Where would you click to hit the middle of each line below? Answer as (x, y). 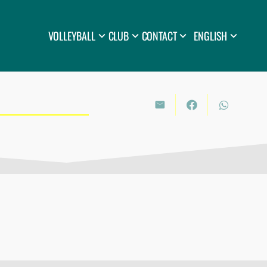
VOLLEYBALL (72, 36)
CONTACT (159, 36)
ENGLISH (211, 36)
